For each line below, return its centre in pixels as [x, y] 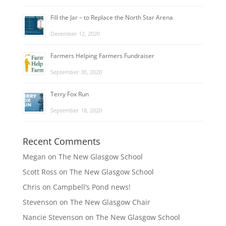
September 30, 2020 [76, 72]
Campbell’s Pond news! [92, 187]
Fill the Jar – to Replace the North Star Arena [111, 17]
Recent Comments [61, 141]
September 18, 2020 [76, 110]
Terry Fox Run [69, 94]
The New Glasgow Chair [110, 202]
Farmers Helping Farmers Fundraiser [102, 55]
